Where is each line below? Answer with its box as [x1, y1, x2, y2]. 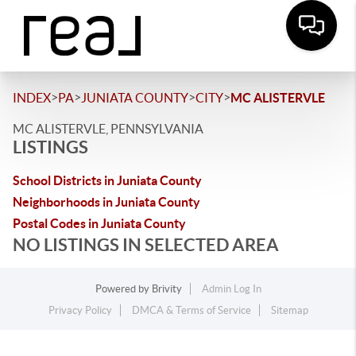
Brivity [151, 283, 182, 295]
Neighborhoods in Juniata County [13, 195, 200, 209]
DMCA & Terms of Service [131, 304, 251, 316]
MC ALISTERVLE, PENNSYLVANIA [13, 122, 203, 136]
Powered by [95, 283, 152, 295]
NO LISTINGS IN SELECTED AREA [13, 234, 279, 254]
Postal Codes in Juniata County [13, 216, 186, 230]
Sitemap [270, 304, 308, 316]
